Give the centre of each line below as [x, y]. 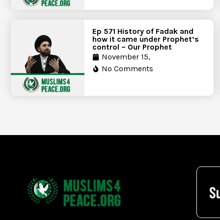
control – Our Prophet [132, 47]
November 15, [126, 57]
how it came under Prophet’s [146, 39]
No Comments [127, 69]
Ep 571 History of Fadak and [143, 31]
